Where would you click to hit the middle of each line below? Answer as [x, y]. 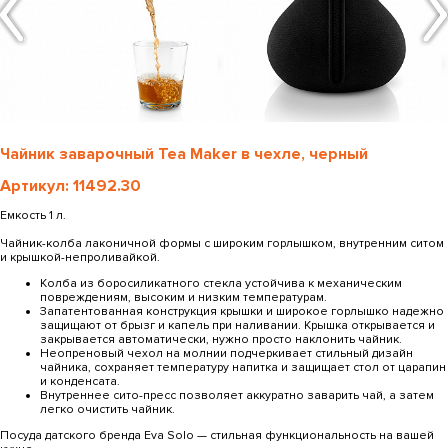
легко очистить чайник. [107, 410]
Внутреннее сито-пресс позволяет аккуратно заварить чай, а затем [237, 396]
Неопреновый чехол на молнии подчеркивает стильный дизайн [226, 354]
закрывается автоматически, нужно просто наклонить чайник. [221, 340]
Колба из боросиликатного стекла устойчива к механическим [221, 284]
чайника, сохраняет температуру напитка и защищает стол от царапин [243, 368]
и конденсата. [80, 382]
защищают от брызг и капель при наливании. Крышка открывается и [237, 326]
